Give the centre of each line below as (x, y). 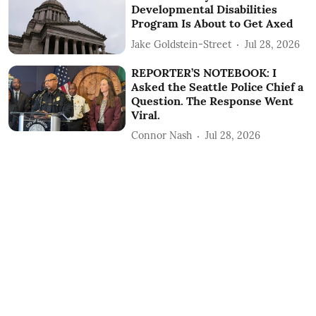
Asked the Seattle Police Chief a (218, 86)
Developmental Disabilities (205, 10)
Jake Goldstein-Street (182, 44)
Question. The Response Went (213, 101)
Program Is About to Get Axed (213, 24)
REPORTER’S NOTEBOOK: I (204, 72)
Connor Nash (162, 136)
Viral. (146, 115)
